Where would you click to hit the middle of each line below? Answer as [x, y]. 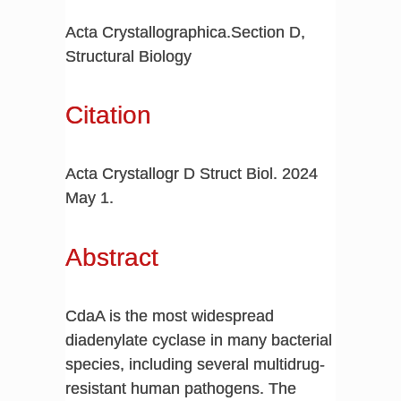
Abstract [111, 257]
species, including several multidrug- [195, 364]
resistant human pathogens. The [180, 388]
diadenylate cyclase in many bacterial [198, 340]
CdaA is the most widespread [169, 316]
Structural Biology [128, 56]
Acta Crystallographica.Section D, [185, 32]
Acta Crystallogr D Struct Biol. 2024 [191, 174]
